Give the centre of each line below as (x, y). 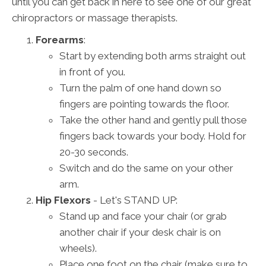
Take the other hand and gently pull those (153, 120)
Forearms (60, 40)
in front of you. (92, 72)
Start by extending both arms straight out (153, 56)
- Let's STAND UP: (134, 200)
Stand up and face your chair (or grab (143, 216)
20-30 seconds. (94, 152)
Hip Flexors (63, 200)
